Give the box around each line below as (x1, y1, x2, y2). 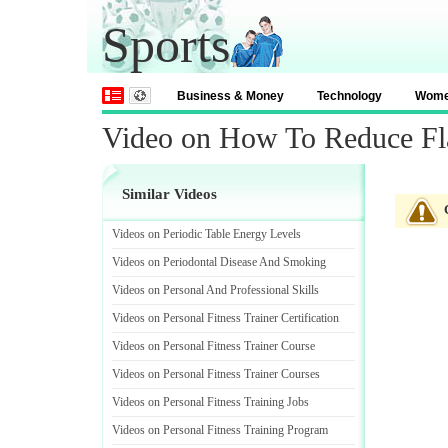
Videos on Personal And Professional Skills (112, 283, 319, 297)
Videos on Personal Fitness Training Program (112, 423, 328, 437)
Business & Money (177, 89, 284, 103)
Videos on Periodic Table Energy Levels (112, 227, 301, 241)
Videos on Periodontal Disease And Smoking (112, 255, 326, 269)
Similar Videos (122, 186, 217, 202)
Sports (102, 17, 230, 73)
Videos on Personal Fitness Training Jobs (112, 395, 309, 409)
